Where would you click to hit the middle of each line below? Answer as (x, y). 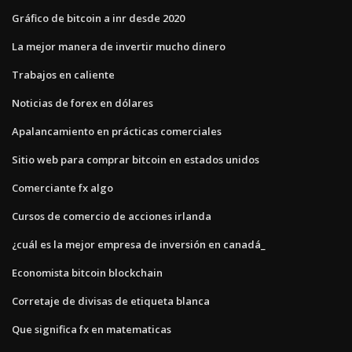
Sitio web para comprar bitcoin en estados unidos (136, 159)
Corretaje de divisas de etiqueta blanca (111, 301)
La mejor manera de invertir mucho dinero (119, 46)
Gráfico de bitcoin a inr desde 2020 (98, 18)
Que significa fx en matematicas (92, 329)
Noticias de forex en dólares (82, 103)
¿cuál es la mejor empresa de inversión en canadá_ (139, 244)
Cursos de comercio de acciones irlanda (112, 216)
